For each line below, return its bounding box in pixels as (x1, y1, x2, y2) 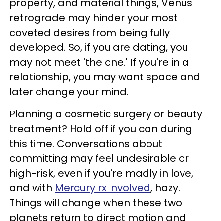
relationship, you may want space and (9, 70, 200, 84)
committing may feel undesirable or (9, 151, 189, 165)
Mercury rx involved (55, 181, 150, 195)
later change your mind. (9, 85, 131, 99)
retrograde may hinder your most (9, 11, 178, 25)
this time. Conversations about (9, 137, 162, 150)
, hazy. (150, 181, 180, 195)
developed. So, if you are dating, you (9, 40, 188, 54)
